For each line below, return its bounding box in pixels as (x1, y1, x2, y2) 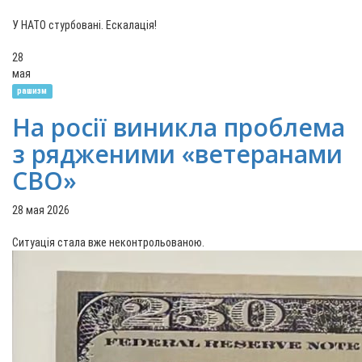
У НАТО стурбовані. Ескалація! (12, 19, 157, 32)
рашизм (17, 86, 48, 96)
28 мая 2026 (12, 204, 69, 217)
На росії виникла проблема (12, 111, 345, 144)
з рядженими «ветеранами (12, 137, 343, 170)
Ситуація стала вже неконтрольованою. (12, 236, 204, 249)
